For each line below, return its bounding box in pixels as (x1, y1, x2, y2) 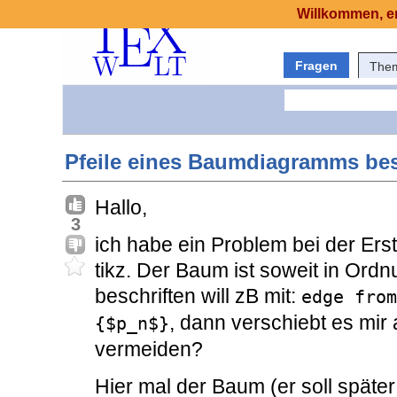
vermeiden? (95, 338, 203, 362)
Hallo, (95, 196, 147, 220)
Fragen (295, 58, 338, 73)
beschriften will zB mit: (95, 284, 301, 308)
